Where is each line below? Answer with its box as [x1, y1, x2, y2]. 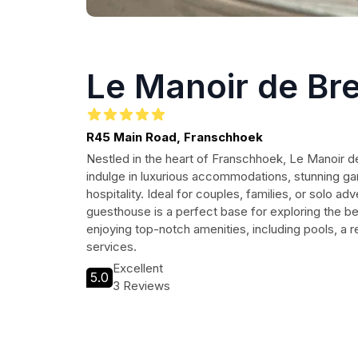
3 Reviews [113, 278, 170, 293]
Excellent [113, 261, 163, 276]
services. [86, 239, 137, 254]
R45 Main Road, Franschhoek [86, 129, 263, 145]
